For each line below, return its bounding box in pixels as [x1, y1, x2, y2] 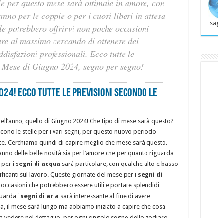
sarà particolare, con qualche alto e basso [60, 160, 178, 167]
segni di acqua [14, 160, 60, 167]
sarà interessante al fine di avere [58, 192, 150, 200]
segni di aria [20, 192, 59, 200]
